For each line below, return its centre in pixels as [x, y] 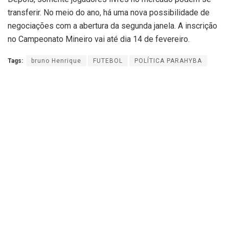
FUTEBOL [108, 61]
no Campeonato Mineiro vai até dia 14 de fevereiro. [99, 39]
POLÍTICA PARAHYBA [168, 61]
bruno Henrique [56, 61]
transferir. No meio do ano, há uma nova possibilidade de [109, 13]
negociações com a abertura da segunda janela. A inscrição [112, 26]
